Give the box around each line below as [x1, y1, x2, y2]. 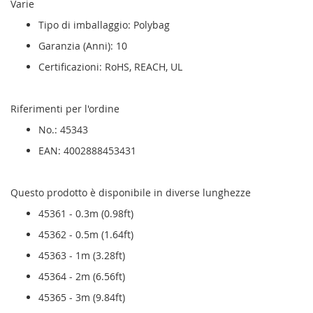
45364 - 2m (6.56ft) [38, 270, 131, 284]
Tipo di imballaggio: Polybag [38, 18, 170, 32]
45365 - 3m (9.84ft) [38, 291, 125, 305]
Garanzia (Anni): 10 [38, 39, 127, 53]
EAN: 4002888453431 [38, 144, 136, 158]
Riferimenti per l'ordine [10, 102, 119, 116]
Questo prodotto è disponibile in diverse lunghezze [10, 186, 251, 200]
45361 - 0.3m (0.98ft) [38, 207, 133, 221]
